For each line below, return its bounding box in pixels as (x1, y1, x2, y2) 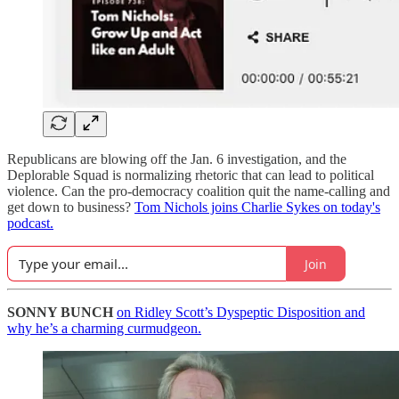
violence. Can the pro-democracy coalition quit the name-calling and (7, 183, 390, 199)
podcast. (7, 216, 53, 232)
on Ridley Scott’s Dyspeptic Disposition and (117, 305, 365, 321)
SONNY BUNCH (7, 305, 117, 321)
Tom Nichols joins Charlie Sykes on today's (134, 199, 380, 216)
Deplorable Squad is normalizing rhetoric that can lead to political (7, 167, 374, 183)
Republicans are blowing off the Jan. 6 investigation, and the (7, 151, 346, 167)
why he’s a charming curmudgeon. (7, 321, 201, 337)
